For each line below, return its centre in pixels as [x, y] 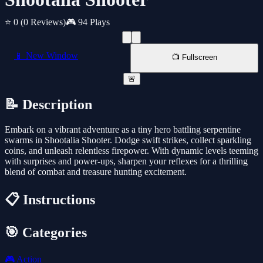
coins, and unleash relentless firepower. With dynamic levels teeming [131, 151]
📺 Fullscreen [194, 58]
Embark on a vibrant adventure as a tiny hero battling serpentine [123, 130]
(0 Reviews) [43, 22]
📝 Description [48, 105]
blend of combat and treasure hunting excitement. [96, 172]
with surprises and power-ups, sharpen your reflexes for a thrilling [126, 161]
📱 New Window [46, 56]
